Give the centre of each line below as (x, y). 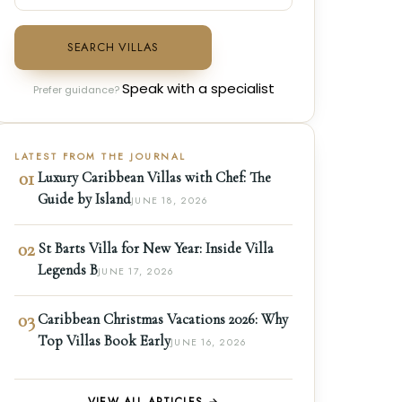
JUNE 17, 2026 (136, 272)
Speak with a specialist (198, 89)
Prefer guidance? (77, 90)
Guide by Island (84, 200)
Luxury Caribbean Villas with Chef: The (154, 178)
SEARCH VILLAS (113, 48)
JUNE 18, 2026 (170, 201)
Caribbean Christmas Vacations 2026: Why (163, 320)
